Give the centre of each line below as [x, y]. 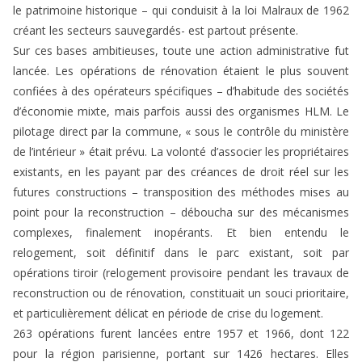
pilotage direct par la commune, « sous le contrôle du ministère [181, 132]
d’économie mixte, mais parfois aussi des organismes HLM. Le [181, 112]
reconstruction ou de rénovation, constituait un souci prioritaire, [181, 293]
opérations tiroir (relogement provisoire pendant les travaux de [181, 273]
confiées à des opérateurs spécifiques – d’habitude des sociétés [181, 91]
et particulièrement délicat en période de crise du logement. [168, 314]
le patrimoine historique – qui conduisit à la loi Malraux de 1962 [181, 11]
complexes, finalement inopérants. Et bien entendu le [181, 233]
